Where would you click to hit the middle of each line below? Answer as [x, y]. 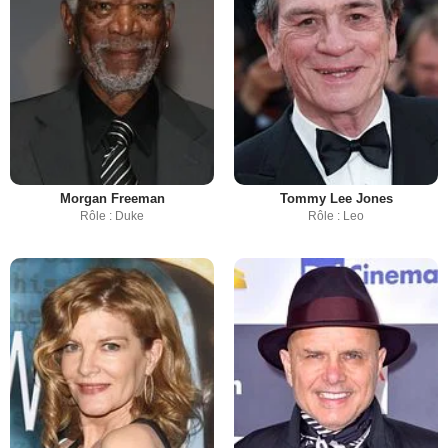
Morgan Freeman [112, 199]
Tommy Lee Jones [336, 199]
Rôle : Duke [112, 216]
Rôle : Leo [336, 216]
